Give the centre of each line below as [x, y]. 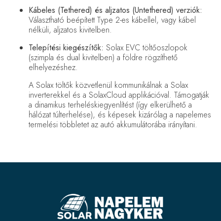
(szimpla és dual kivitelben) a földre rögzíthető [103, 58]
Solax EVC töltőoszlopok [145, 48]
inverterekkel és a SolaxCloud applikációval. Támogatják [119, 95]
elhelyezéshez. [53, 68]
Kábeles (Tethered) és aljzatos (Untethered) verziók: [115, 10]
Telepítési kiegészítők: [66, 48]
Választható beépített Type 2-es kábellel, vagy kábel [112, 20]
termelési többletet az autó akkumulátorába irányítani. [113, 125]
